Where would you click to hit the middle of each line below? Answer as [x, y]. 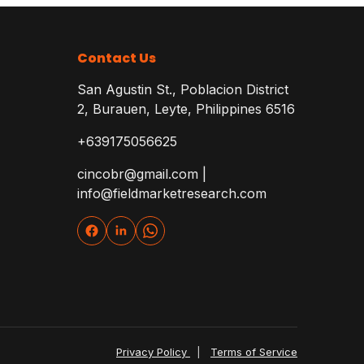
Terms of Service [254, 352]
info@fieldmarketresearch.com [171, 193]
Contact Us [116, 58]
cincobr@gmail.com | [141, 174]
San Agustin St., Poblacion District [182, 89]
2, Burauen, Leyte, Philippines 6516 [186, 109]
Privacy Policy [153, 352]
